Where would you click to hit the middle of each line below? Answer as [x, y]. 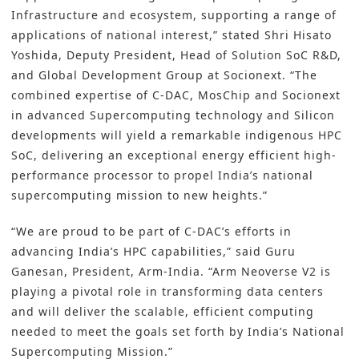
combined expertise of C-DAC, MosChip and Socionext [176, 95]
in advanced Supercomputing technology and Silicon [173, 115]
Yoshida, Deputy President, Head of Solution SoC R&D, [176, 55]
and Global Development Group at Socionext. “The [164, 75]
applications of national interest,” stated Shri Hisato [171, 35]
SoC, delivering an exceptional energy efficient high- [174, 155]
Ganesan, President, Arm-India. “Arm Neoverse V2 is [171, 272]
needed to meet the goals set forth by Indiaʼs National [178, 332]
